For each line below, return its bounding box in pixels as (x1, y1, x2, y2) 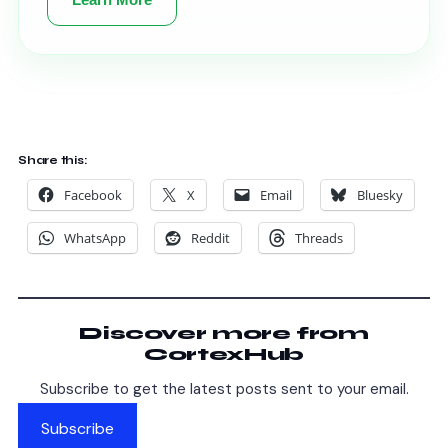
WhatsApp (64, 228, 126, 247)
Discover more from (79, 321, 369, 344)
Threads (295, 228, 343, 247)
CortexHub (144, 342, 304, 365)
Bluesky (357, 185, 403, 204)
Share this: (18, 152, 88, 167)
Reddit (191, 228, 230, 247)
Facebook (64, 185, 122, 204)
